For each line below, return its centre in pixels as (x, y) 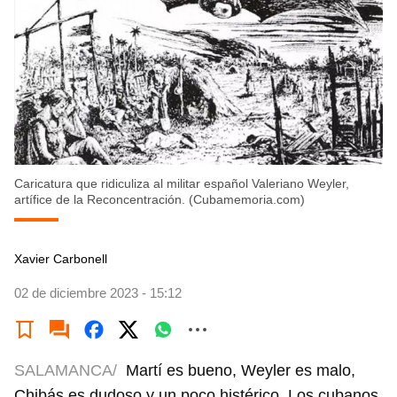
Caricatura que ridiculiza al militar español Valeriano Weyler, (182, 184)
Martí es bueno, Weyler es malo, (241, 371)
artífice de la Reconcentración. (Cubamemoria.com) (160, 200)
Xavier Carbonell (61, 259)
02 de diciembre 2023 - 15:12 (98, 293)
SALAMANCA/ (66, 371)
